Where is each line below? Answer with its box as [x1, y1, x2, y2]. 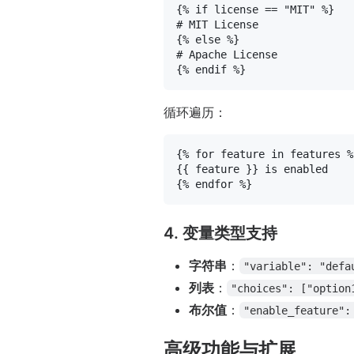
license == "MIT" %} [208, 2, 334, 16]
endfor [195, 177, 233, 190]
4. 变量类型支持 [164, 223, 277, 243]
